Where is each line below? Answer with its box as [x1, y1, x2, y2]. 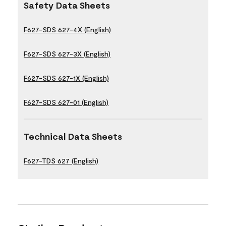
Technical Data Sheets [24, 130, 122, 142]
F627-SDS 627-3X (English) [24, 49, 110, 58]
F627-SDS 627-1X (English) [24, 73, 109, 82]
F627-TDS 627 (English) [24, 156, 98, 165]
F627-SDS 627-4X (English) [24, 25, 111, 34]
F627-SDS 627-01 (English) [24, 97, 108, 106]
